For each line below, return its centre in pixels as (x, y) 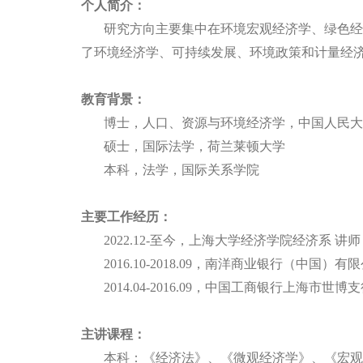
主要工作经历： (126, 217)
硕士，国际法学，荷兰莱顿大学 (194, 146)
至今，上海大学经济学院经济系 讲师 (255, 240)
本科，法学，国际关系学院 (181, 170)
